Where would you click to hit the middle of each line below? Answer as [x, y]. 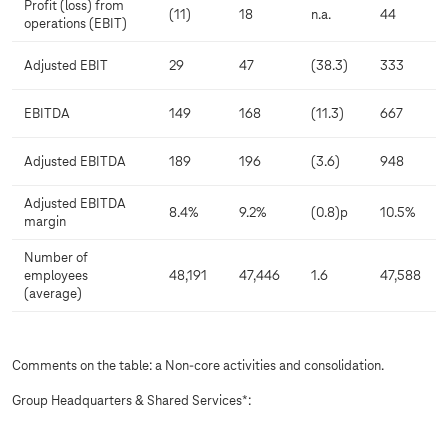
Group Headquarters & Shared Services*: [131, 402]
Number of [56, 259]
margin [45, 223]
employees [56, 277]
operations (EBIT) [75, 25]
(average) [53, 295]
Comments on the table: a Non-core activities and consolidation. [198, 367]
